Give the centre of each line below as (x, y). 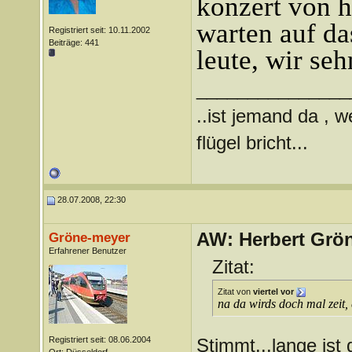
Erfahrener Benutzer (87, 251)
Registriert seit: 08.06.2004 (99, 339)
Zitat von (235, 291)
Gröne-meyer (89, 237)
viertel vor (273, 291)
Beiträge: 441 (73, 42)
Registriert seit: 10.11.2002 (99, 30)
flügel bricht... (252, 143)
